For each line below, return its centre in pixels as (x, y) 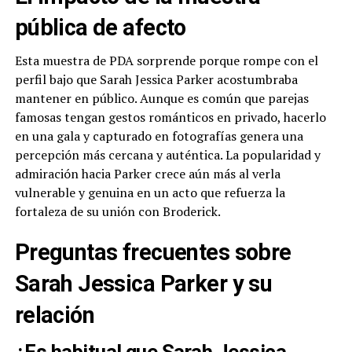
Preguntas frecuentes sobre (153, 253)
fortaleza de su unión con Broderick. (117, 212)
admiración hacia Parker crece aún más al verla (147, 174)
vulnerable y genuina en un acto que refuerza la (150, 193)
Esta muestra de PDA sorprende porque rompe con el (166, 61)
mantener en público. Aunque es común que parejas (161, 99)
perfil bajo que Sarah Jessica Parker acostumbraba (156, 80)
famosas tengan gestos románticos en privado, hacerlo (170, 117)
